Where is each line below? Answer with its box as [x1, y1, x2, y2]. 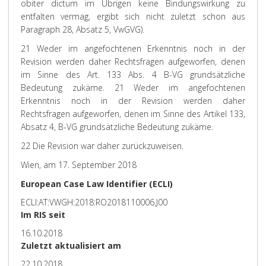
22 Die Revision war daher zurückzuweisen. [21, 140, 183, 151]
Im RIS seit [21, 209, 65, 220]
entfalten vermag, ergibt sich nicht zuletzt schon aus [21, 11, 245, 22]
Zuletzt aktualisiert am [21, 240, 121, 251]
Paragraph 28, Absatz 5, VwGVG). [21, 24, 144, 35]
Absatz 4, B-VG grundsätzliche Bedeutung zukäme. [21, 121, 213, 132]
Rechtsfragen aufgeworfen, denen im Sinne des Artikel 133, [21, 108, 245, 119]
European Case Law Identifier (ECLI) [21, 178, 173, 189]
